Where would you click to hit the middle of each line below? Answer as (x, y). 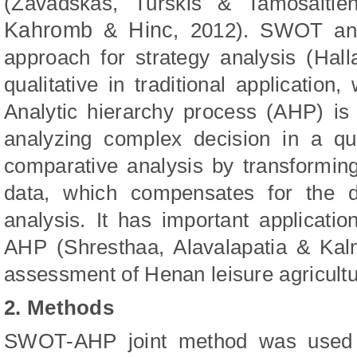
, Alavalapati (217, 247)
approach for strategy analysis (155, 58)
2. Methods (59, 308)
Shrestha (106, 247)
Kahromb (49, 30)
